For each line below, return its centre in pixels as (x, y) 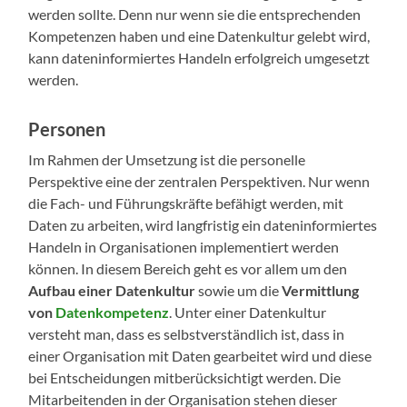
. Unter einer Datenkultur (248, 313)
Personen (67, 129)
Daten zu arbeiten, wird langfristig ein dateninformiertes (203, 225)
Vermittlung (321, 291)
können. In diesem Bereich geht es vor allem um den (188, 269)
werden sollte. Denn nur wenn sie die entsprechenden (195, 15)
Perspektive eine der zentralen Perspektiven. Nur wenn (199, 182)
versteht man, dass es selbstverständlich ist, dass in (187, 334)
